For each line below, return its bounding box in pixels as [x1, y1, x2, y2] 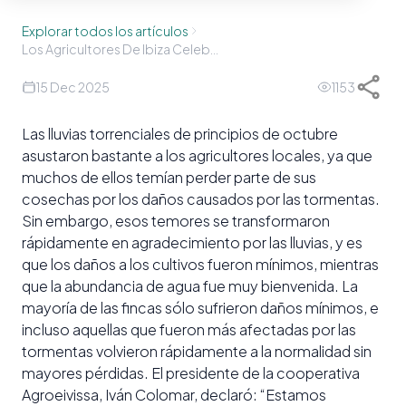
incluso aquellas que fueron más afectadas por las [22, 320, 356, 339]
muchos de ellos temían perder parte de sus [22, 168, 316, 187]
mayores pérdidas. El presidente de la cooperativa [22, 363, 360, 382]
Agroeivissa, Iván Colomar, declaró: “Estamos [22, 385, 326, 404]
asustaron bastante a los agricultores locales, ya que [22, 146, 372, 165]
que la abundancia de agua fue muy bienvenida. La [22, 276, 358, 295]
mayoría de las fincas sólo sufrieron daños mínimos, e [22, 298, 379, 317]
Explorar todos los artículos [22, 23, 188, 39]
